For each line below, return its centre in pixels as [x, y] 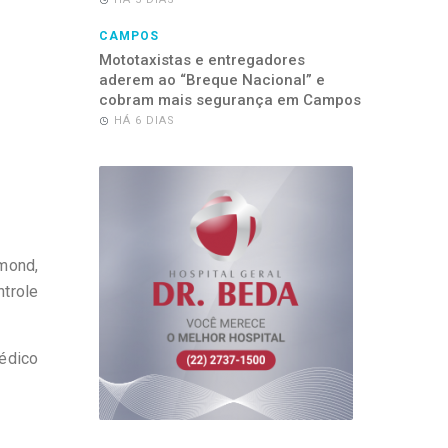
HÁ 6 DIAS [144, 120]
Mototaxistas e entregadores [201, 60]
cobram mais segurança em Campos [229, 100]
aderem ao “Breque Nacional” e [211, 80]
